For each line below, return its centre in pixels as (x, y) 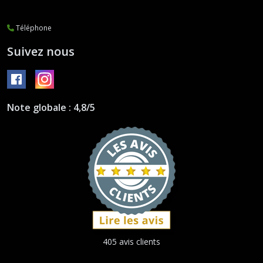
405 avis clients (131, 242)
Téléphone (33, 28)
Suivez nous (41, 52)
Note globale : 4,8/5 (51, 108)
